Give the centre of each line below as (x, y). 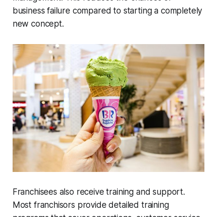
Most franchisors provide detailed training (91, 205)
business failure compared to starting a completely (107, 10)
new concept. (38, 23)
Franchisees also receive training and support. (99, 192)
